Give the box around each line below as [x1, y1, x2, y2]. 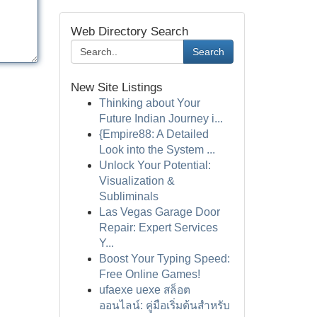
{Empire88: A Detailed [98, 128, 209, 140]
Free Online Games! [98, 268, 200, 280]
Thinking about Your [98, 97, 200, 109]
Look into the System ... [98, 144, 215, 156]
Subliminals [98, 190, 158, 202]
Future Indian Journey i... [98, 113, 223, 125]
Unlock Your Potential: [98, 159, 211, 171]
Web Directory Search [70, 25, 188, 38]
